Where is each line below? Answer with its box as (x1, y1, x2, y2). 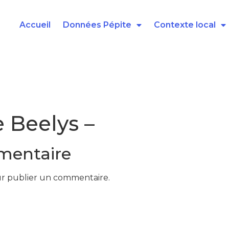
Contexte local (153, 20, 216, 30)
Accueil (19, 20, 51, 30)
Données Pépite (62, 20, 131, 30)
